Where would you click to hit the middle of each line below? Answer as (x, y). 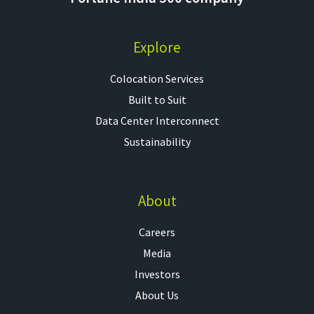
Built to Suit (157, 99)
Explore (157, 47)
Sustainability (157, 141)
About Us (157, 295)
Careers (157, 232)
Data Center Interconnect (157, 120)
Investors (157, 274)
